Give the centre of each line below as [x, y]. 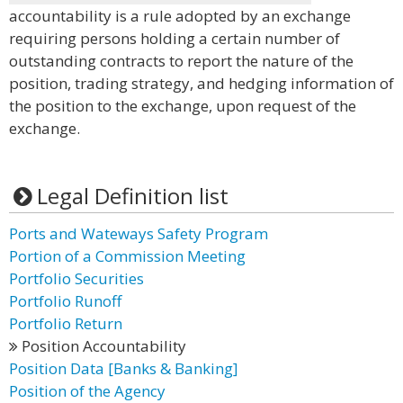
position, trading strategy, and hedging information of [201, 83]
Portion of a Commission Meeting [127, 256]
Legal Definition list [132, 196]
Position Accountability [102, 346]
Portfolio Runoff [65, 301]
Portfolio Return [66, 323]
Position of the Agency [87, 391]
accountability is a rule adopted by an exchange [180, 16]
